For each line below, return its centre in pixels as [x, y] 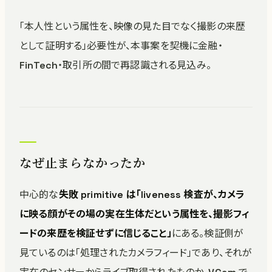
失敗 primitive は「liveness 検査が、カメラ [152, 195]
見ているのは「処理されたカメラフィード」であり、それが [136, 253]
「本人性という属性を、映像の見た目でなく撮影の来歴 [133, 26]
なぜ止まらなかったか [83, 163]
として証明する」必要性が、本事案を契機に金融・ [121, 46]
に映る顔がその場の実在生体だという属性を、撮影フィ [135, 214]
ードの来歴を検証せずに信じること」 [96, 233]
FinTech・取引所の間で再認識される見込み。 [115, 65]
